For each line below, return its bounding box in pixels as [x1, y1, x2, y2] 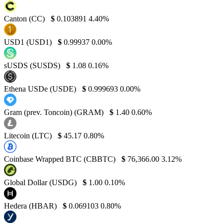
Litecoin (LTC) [4, 131, 54, 140]
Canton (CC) [4, 14, 47, 23]
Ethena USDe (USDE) [4, 84, 78, 93]
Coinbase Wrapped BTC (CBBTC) [4, 154, 117, 163]
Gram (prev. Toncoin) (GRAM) [4, 108, 106, 116]
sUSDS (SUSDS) [4, 61, 62, 70]
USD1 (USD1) [4, 37, 54, 46]
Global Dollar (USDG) [4, 178, 79, 187]
